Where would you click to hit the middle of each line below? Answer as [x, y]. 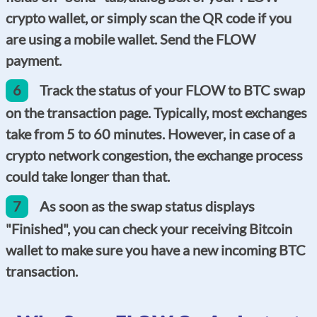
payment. [34, 60]
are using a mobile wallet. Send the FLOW [131, 39]
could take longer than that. [88, 176]
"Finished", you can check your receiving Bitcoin [149, 228]
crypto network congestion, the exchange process [154, 155]
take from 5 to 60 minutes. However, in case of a [150, 133]
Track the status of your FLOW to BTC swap [172, 90]
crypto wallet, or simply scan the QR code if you [149, 17]
